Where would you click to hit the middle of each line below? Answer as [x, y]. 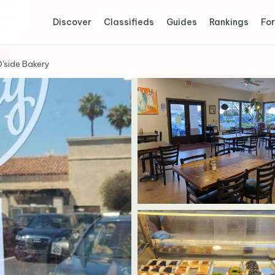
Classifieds [129, 22]
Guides [182, 22]
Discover [72, 22]
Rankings [229, 22]
